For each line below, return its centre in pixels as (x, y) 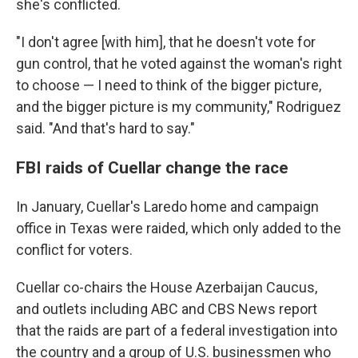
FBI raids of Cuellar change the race (152, 168)
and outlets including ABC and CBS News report (167, 309)
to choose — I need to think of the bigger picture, (169, 86)
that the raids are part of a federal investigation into (177, 331)
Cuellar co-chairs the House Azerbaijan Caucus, (167, 288)
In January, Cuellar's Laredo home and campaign (167, 207)
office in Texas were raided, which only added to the (179, 229)
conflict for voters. (74, 250)
